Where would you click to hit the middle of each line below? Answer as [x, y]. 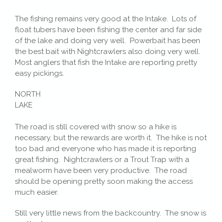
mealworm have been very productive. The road [101, 170]
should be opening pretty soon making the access [104, 181]
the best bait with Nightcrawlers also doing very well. [109, 51]
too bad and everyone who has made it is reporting [106, 148]
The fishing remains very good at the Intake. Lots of [106, 19]
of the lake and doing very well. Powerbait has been [108, 40]
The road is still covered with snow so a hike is [96, 127]
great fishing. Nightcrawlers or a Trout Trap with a [102, 159]
